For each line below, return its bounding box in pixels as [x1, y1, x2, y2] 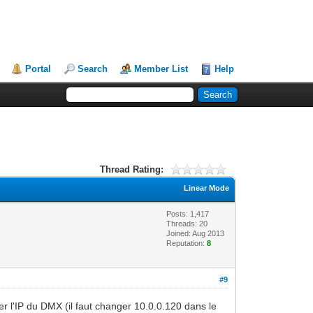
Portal [25, 64, 52, 74]
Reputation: [166, 238, 208, 247]
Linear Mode [184, 183, 230, 192]
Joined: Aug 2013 [166, 228, 225, 238]
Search [78, 64, 108, 74]
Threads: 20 [166, 219, 208, 228]
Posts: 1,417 [166, 209, 210, 218]
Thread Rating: [99, 163, 163, 175]
